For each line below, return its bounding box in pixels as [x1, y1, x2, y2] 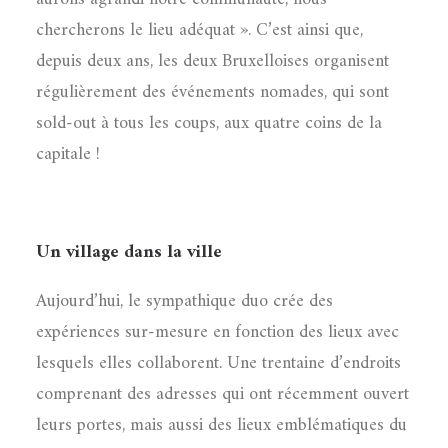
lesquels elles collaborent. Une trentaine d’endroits [36, 348, 401, 379]
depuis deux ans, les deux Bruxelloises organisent [36, 46, 389, 77]
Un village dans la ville [36, 237, 222, 268]
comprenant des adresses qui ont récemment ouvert [36, 379, 409, 410]
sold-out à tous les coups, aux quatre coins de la [36, 108, 382, 139]
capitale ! [36, 139, 100, 170]
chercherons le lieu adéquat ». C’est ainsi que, [36, 15, 363, 46]
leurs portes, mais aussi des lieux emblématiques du [36, 410, 407, 441]
